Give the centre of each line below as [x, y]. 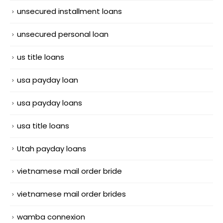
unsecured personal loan [63, 34]
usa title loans [43, 125]
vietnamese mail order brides [71, 194]
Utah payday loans [52, 148]
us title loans [41, 57]
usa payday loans [50, 103]
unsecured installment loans [69, 11]
